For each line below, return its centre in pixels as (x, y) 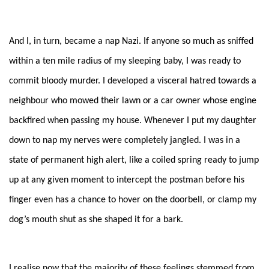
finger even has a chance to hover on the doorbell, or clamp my (133, 200)
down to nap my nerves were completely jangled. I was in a (125, 140)
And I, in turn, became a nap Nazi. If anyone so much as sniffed (131, 41)
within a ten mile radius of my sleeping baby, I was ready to (125, 61)
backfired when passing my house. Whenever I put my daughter (133, 120)
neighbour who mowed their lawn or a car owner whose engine (133, 101)
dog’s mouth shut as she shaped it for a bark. (96, 219)
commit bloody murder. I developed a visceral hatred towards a (133, 81)
